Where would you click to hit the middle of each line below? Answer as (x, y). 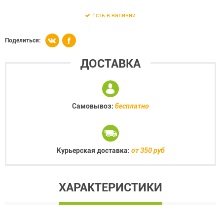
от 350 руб (148, 150)
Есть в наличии (114, 15)
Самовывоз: (93, 106)
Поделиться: (23, 40)
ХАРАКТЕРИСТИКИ (110, 187)
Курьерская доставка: (94, 150)
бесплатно (132, 106)
